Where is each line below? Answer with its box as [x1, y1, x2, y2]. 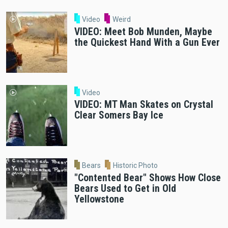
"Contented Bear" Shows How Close [74, 172, 221, 184]
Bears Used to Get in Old [74, 183, 176, 195]
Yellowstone [74, 193, 124, 206]
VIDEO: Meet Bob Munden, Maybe [74, 25, 212, 38]
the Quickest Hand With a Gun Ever [74, 36, 220, 48]
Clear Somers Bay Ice [74, 109, 163, 122]
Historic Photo [112, 161, 158, 170]
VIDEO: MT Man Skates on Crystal [74, 99, 213, 111]
